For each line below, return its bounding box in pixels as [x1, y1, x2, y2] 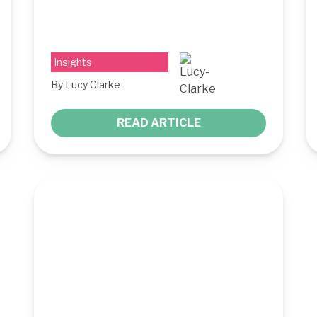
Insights [54, 55, 92, 68]
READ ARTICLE [116, 115, 201, 129]
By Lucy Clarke [51, 78, 120, 91]
